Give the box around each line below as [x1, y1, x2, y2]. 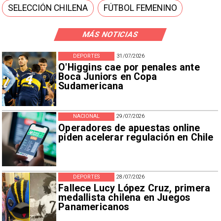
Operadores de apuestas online [58, 122, 200, 134]
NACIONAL [73, 113, 100, 120]
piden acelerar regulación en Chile [58, 131, 214, 143]
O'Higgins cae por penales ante [58, 62, 200, 74]
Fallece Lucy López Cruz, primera [58, 183, 211, 194]
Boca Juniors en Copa [58, 71, 157, 83]
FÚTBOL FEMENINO [104, 3, 178, 13]
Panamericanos [58, 201, 130, 213]
